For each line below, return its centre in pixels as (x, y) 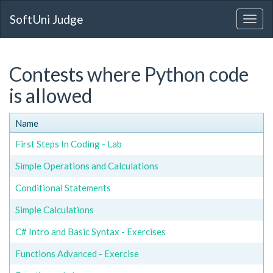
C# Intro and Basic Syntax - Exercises (90, 231)
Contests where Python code (129, 74)
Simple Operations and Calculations (87, 165)
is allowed (51, 95)
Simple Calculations (55, 209)
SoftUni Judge (47, 19)
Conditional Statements (63, 187)
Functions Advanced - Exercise (77, 253)
